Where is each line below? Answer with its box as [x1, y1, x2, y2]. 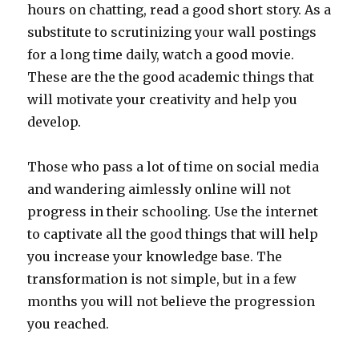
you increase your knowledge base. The [27, 248, 283, 264]
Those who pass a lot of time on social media [27, 158, 320, 175]
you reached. [27, 315, 110, 332]
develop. [27, 113, 82, 130]
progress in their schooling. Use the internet [27, 203, 319, 220]
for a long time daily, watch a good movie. [27, 46, 295, 63]
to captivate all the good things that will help [27, 225, 319, 242]
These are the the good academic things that [27, 68, 315, 85]
